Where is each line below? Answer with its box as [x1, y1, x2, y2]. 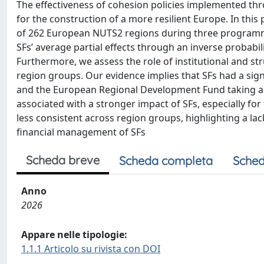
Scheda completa [119, 153, 213, 168]
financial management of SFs [16, 126, 146, 138]
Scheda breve [26, 153, 100, 167]
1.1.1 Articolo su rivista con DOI [21, 242, 160, 255]
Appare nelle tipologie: [21, 228, 127, 241]
